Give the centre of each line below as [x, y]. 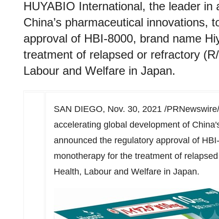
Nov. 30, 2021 [135, 109]
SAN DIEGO [78, 109]
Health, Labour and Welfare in [113, 172]
